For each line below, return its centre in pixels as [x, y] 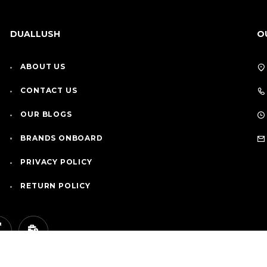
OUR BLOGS [46, 114]
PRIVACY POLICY [56, 162]
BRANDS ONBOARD [62, 138]
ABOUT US [43, 67]
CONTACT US [49, 91]
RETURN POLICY [55, 186]
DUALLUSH [35, 34]
